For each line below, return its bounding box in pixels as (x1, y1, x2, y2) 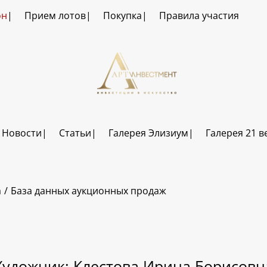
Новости (1, 126, 42, 140)
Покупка (103, 9, 142, 22)
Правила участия (159, 9, 239, 22)
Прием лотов (24, 9, 86, 22)
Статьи (58, 126, 91, 140)
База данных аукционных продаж (11, 184, 166, 198)
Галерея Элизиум (108, 126, 188, 140)
